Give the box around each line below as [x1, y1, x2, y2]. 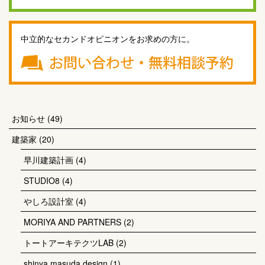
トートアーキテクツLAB [24, 237, 114, 248]
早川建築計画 [24, 154, 73, 166]
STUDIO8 [24, 174, 60, 186]
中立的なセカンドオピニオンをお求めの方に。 [21, 33, 195, 44]
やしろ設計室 [24, 195, 73, 207]
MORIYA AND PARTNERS [24, 216, 121, 228]
